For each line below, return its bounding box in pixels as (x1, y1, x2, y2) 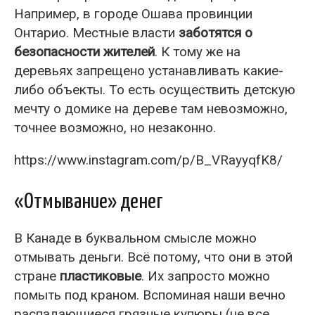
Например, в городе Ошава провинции (14, 5, 252, 22)
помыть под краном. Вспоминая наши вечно (14, 286, 285, 303)
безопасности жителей (14, 43, 155, 60)
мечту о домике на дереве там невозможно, (14, 100, 288, 117)
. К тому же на (155, 43, 240, 60)
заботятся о (179, 24, 252, 41)
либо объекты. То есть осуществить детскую (14, 81, 295, 98)
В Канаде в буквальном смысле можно (14, 229, 257, 246)
